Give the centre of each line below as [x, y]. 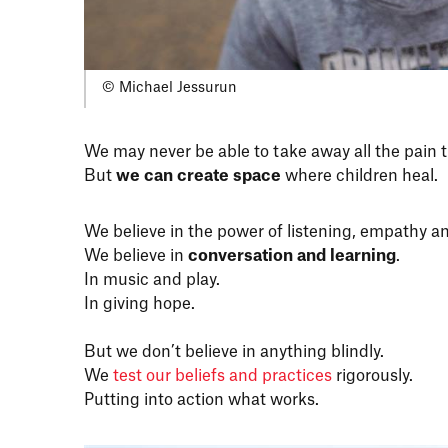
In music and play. [154, 279]
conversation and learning [292, 255]
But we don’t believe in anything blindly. [236, 351]
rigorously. [374, 375]
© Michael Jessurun [169, 88]
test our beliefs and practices [222, 375]
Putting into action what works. [203, 399]
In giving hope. [141, 303]
